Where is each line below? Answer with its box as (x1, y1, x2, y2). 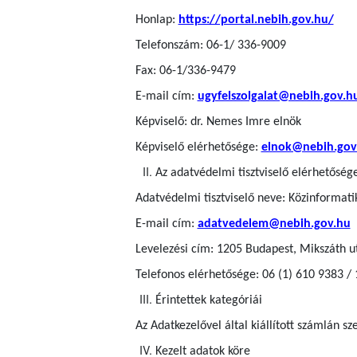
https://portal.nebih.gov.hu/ (178, 14, 334, 27)
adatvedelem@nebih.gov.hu (197, 218, 351, 231)
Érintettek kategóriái (155, 294, 262, 308)
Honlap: (135, 14, 178, 27)
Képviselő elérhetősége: (135, 141, 261, 155)
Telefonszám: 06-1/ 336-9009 (135, 39, 286, 53)
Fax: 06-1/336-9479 (135, 65, 236, 78)
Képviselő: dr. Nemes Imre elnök (135, 116, 301, 129)
